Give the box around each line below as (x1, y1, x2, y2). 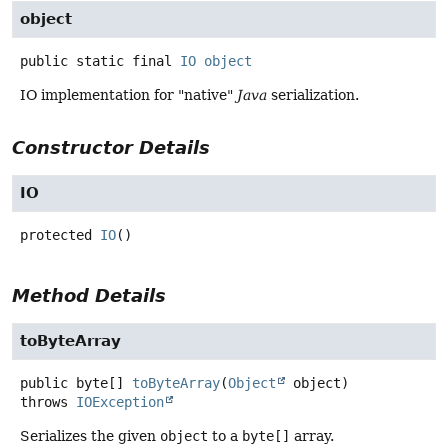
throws (20, 393, 76, 410)
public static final (20, 52, 172, 69)
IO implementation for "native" (20, 86, 237, 103)
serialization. (267, 86, 359, 103)
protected (20, 226, 92, 243)
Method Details (12, 284, 166, 306)
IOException (76, 393, 164, 410)
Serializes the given (20, 427, 160, 444)
